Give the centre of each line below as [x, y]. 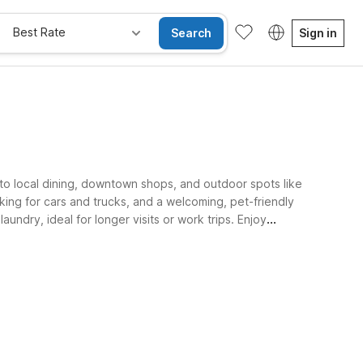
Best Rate [39, 32]
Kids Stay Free [53, 292]
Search [191, 32]
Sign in [318, 32]
